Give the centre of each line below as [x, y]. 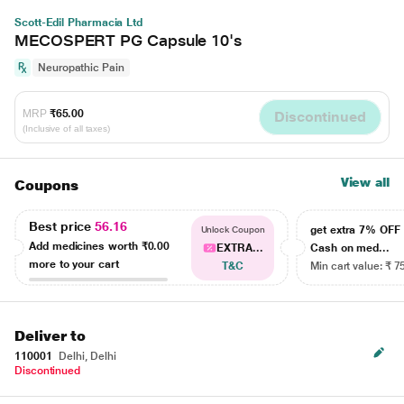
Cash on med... [350, 248]
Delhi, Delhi [86, 356]
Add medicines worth [85, 246]
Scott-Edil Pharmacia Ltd [79, 23]
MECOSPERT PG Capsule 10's [128, 40]
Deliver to [50, 336]
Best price [62, 226]
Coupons [46, 185]
